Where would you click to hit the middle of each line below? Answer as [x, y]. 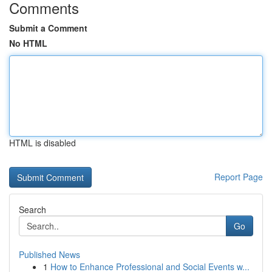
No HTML [28, 43]
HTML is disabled [42, 143]
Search [32, 209]
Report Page [239, 177]
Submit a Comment [48, 28]
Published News [49, 254]
